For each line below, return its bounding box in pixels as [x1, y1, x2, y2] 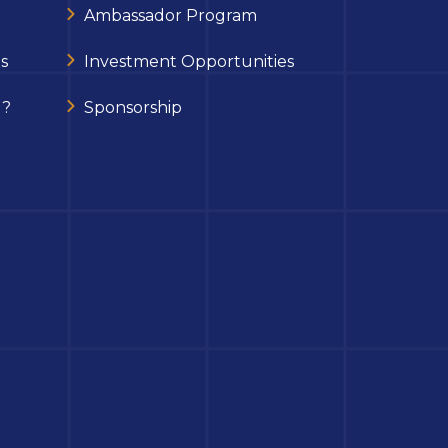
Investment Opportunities [83, 51, 294, 71]
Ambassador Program [83, 5, 257, 25]
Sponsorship [83, 97, 182, 117]
